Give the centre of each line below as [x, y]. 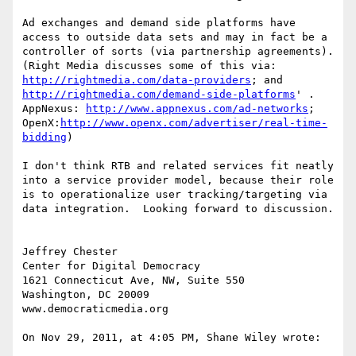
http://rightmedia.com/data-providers [137, 80]
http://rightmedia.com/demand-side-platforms [159, 95]
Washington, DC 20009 [86, 295]
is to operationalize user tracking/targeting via [175, 195]
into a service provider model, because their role [178, 180]
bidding [44, 137]
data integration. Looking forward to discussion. [178, 209]
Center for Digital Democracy [111, 266]
